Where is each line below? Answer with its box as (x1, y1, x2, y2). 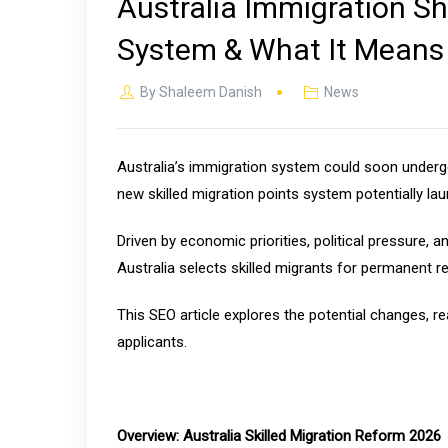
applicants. (117, 333, 187, 351)
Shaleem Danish (158, 84, 262, 100)
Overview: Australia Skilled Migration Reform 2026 (117, 427, 441, 445)
